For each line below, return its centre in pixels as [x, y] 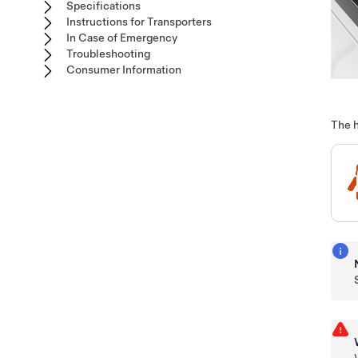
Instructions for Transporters [139, 22]
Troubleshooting [108, 54]
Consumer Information [124, 70]
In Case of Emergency [122, 38]
